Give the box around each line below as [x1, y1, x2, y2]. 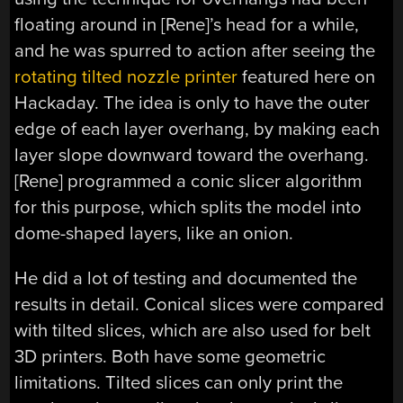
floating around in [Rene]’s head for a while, [14, 13, 360, 37]
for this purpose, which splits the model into [14, 196, 363, 219]
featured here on [237, 66, 376, 89]
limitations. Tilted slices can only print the [14, 371, 344, 394]
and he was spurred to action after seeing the [14, 40, 376, 63]
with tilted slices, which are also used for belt [14, 318, 372, 342]
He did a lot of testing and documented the [14, 266, 358, 290]
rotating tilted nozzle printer [14, 66, 238, 89]
